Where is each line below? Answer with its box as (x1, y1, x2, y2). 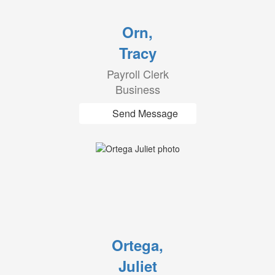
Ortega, (112, 234, 163, 255)
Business (115, 81, 160, 97)
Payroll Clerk (106, 66, 169, 82)
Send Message (112, 106, 178, 120)
